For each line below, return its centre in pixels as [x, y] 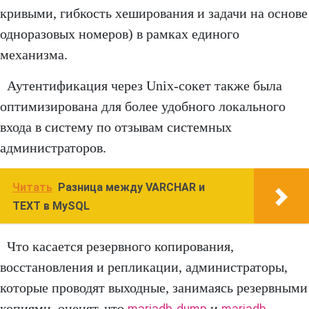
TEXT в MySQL [51, 206]
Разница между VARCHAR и [131, 188]
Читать [32, 188]
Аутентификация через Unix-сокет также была [144, 86]
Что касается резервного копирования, [120, 247]
